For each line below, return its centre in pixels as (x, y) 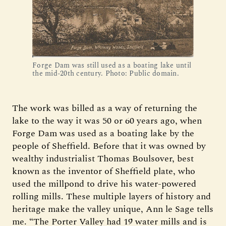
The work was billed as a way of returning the (105, 108)
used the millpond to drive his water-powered (104, 184)
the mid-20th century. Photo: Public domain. (106, 73)
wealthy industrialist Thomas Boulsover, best (103, 159)
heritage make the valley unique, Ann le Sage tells (113, 209)
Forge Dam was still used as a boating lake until (112, 65)
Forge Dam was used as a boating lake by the (103, 133)
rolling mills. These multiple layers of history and (111, 196)
